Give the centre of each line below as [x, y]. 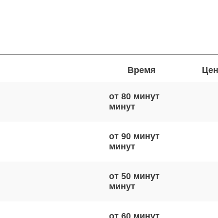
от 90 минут [134, 136]
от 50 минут [134, 176]
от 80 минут [134, 96]
